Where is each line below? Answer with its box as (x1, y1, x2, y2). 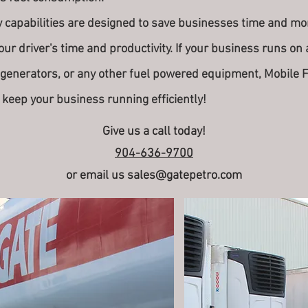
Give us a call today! (102, 124, 206, 139)
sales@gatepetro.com (127, 168, 242, 183)
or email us (66, 168, 127, 183)
